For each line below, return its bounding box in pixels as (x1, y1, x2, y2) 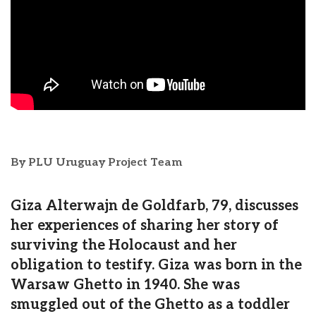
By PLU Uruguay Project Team (11, 156, 182, 170)
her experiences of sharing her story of (11, 217, 279, 235)
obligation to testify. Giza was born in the (11, 257, 302, 274)
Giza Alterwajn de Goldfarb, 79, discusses (11, 197, 298, 215)
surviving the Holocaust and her (11, 237, 237, 255)
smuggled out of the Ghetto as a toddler (11, 296, 290, 314)
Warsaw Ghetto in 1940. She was (11, 276, 240, 294)
